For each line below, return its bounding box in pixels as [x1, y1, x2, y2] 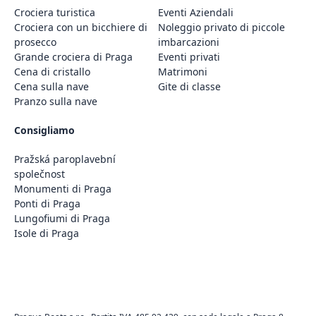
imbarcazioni [158, 35, 219, 49]
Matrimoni [158, 64, 207, 78]
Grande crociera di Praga [14, 49, 133, 63]
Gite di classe [158, 79, 221, 93]
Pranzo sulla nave [14, 94, 97, 108]
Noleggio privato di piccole [158, 20, 285, 34]
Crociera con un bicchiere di [14, 20, 147, 34]
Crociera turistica [14, 5, 95, 19]
